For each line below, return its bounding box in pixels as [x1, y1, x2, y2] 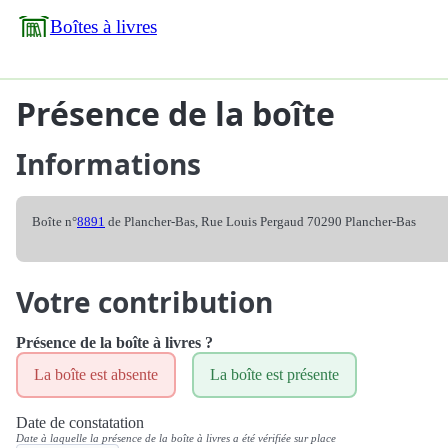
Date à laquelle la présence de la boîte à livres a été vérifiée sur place [16, 432, 336, 444]
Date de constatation [16, 414, 144, 431]
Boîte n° [32, 214, 77, 229]
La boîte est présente [210, 366, 339, 383]
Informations [16, 145, 201, 183]
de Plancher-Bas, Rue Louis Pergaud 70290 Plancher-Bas [105, 214, 416, 229]
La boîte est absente [34, 366, 158, 383]
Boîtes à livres [49, 16, 157, 37]
